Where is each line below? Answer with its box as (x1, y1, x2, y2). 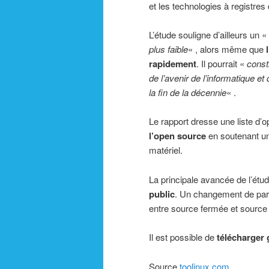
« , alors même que (188, 43, 266, 56)
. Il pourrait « (196, 57, 247, 70)
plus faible (149, 43, 188, 56)
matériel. (149, 144, 183, 157)
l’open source (149, 129, 206, 143)
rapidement (149, 57, 196, 71)
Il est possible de (149, 231, 217, 244)
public (149, 187, 175, 201)
